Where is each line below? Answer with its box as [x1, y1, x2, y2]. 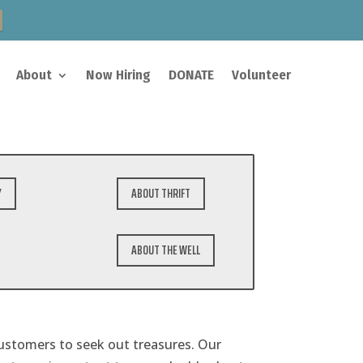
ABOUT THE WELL [131, 240, 201, 261]
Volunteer [232, 66, 292, 83]
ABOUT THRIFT [131, 183, 191, 204]
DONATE [169, 66, 215, 83]
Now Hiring [86, 66, 152, 83]
